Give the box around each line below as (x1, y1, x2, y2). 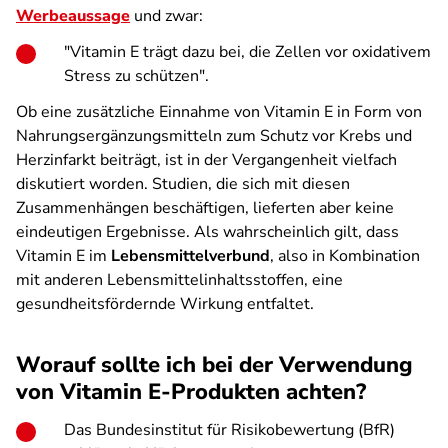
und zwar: (130, 5, 203, 27)
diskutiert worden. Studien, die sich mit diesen (16, 173, 350, 195)
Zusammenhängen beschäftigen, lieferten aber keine (16, 197, 394, 219)
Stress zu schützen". (64, 65, 209, 87)
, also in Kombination (270, 245, 420, 267)
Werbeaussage (16, 5, 130, 27)
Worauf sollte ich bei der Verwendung (16, 350, 413, 380)
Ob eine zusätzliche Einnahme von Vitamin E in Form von (16, 101, 422, 123)
